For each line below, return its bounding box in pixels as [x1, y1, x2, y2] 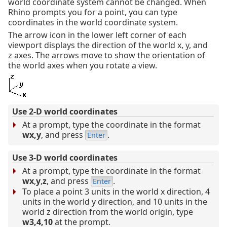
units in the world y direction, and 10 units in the [22, 196, 207, 208]
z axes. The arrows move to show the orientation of [8, 50, 205, 61]
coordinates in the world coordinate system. [8, 17, 178, 28]
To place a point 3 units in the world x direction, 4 [22, 186, 210, 198]
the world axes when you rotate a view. [8, 60, 157, 71]
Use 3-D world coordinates [12, 152, 118, 164]
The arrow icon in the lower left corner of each [8, 29, 186, 41]
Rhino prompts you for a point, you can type [8, 7, 177, 18]
